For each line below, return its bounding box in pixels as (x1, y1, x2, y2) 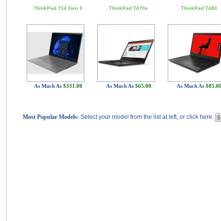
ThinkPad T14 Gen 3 (34, 5, 82, 11)
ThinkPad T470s (109, 5, 148, 11)
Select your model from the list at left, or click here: (80, 113, 215, 120)
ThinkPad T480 (181, 5, 217, 11)
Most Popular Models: (23, 113, 79, 120)
